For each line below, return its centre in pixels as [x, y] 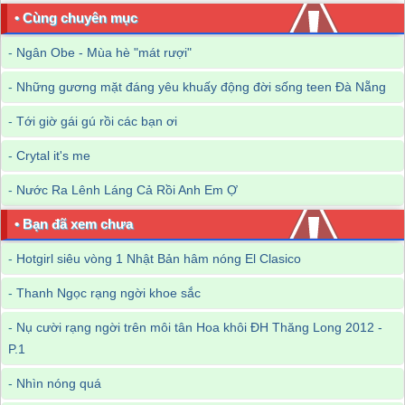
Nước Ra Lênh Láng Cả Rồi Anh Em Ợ [127, 190]
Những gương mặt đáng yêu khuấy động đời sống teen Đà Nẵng [201, 87]
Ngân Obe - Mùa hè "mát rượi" [104, 52]
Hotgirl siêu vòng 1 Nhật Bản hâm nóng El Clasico [159, 259]
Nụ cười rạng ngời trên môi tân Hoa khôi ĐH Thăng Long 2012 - [199, 327]
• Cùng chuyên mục [76, 18]
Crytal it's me [53, 155]
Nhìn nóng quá [59, 383]
